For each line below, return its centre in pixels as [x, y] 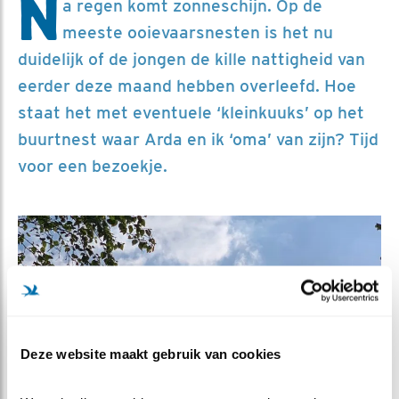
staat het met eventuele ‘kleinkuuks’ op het [191, 112]
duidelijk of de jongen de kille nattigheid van [191, 59]
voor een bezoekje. [93, 166]
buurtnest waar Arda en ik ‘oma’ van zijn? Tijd [198, 139]
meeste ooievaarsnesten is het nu [198, 32]
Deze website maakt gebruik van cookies [151, 353]
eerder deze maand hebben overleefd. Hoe [187, 85]
